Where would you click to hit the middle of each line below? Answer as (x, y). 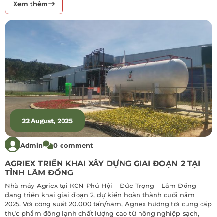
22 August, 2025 (47, 120)
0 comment (73, 146)
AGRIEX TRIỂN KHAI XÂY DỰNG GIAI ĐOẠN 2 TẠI (102, 163)
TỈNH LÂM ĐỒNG (39, 172)
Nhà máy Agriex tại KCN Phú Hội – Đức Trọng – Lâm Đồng (101, 185)
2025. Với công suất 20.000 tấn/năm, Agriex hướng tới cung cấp (108, 204)
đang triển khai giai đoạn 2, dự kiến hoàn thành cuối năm (100, 194)
